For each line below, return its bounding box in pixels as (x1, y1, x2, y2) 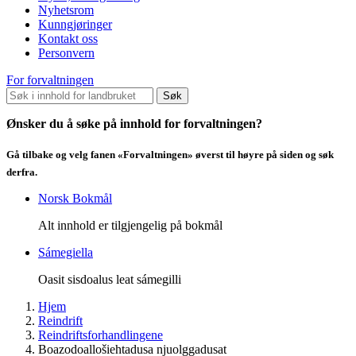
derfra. (6, 166, 40, 179)
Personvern (38, 45, 95, 60)
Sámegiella (38, 246, 93, 260)
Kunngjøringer (38, 17, 112, 31)
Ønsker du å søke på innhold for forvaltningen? (6, 116, 262, 130)
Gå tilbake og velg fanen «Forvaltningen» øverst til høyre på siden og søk (6, 149, 334, 161)
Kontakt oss (38, 31, 98, 45)
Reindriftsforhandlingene (38, 328, 163, 342)
